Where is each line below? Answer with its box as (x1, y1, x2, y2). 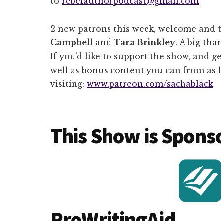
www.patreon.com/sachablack (87, 78, 213, 89)
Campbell (50, 37, 93, 47)
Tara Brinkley (114, 37, 175, 47)
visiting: (50, 78, 87, 89)
